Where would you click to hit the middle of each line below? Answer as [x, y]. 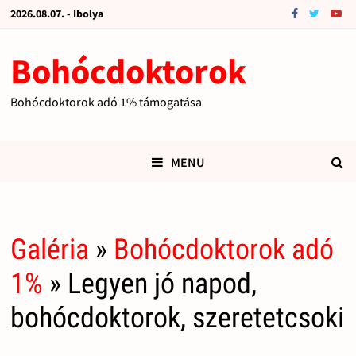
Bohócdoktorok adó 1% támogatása [106, 102]
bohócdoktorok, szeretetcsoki [177, 318]
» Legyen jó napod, [149, 284]
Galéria [49, 250]
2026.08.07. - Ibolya [56, 14]
